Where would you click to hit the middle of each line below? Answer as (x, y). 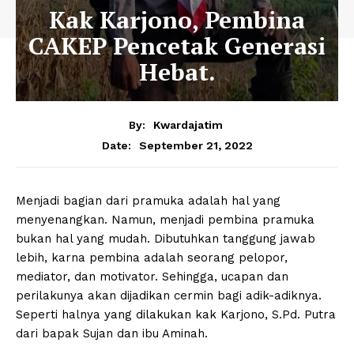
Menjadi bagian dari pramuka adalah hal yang (148, 200)
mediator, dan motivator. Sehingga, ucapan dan (152, 276)
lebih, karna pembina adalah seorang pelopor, (152, 257)
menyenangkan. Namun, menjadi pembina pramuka (165, 219)
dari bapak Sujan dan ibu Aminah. (112, 333)
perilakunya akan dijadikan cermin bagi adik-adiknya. (169, 295)
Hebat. (177, 72)
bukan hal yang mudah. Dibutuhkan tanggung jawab (166, 238)
